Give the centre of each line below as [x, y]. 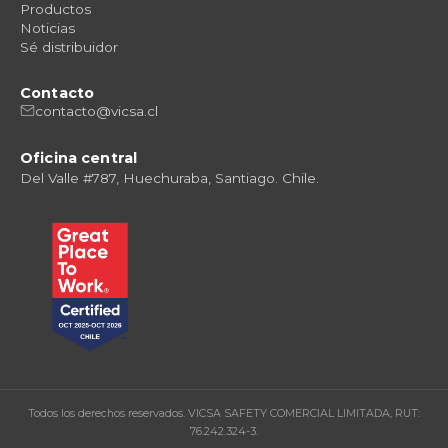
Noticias [47, 27]
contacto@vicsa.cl [96, 110]
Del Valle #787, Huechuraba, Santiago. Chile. [169, 177]
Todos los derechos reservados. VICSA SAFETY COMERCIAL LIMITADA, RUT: [224, 412]
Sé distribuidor [69, 46]
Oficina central [79, 157]
